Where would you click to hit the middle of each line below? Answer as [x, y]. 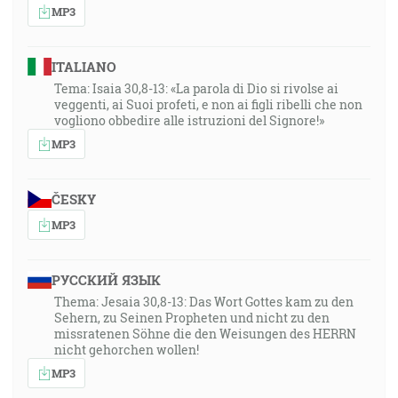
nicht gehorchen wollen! [127, 350]
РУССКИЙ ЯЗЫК [106, 280]
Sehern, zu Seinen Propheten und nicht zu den [192, 318]
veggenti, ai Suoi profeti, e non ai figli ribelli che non [208, 104]
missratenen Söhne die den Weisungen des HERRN [205, 334]
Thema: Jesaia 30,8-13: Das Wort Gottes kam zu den [204, 302]
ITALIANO [84, 67]
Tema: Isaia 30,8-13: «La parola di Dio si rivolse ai [196, 88]
